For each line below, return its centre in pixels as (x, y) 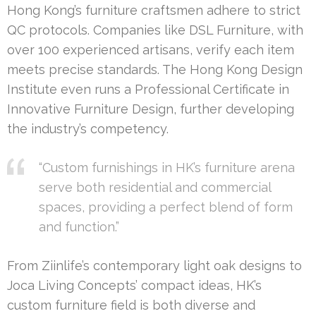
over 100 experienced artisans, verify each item (151, 50)
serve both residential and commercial (155, 188)
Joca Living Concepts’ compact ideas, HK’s (134, 286)
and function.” (79, 227)
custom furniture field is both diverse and (131, 305)
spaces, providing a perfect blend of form (166, 207)
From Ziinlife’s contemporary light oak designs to (154, 266)
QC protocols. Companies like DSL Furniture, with (155, 30)
